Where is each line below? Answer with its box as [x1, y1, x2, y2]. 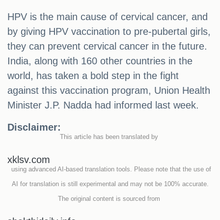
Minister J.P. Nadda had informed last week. [7, 99, 199, 110]
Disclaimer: [7, 121, 64, 133]
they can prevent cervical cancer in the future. [7, 40, 207, 52]
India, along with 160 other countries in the [7, 55, 192, 66]
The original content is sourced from [58, 194, 162, 202]
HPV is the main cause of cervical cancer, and [7, 11, 208, 22]
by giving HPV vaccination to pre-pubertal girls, [7, 26, 211, 37]
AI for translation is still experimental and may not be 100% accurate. [11, 180, 209, 188]
